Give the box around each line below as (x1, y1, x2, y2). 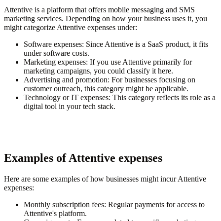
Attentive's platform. (24, 209, 87, 218)
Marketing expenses (24, 58, 86, 67)
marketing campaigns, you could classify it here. (24, 67, 173, 75)
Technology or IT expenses (24, 93, 109, 102)
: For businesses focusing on (108, 75, 195, 84)
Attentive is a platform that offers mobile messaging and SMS (4, 5, 195, 14)
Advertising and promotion (24, 75, 108, 84)
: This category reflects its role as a (109, 93, 216, 102)
